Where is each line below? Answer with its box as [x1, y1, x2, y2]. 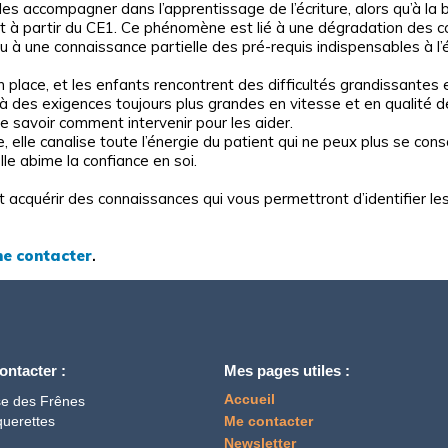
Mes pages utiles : [224, 361, 350, 379]
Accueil [224, 391, 275, 407]
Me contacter [224, 413, 313, 429]
